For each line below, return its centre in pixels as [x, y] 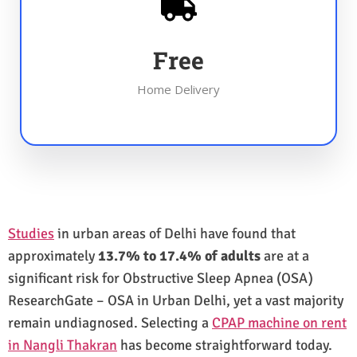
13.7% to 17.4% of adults [179, 255]
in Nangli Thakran [63, 345]
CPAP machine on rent [279, 322]
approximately [53, 255]
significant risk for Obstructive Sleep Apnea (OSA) [161, 278]
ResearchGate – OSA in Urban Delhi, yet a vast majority [176, 300]
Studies [31, 233]
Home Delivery [178, 89]
